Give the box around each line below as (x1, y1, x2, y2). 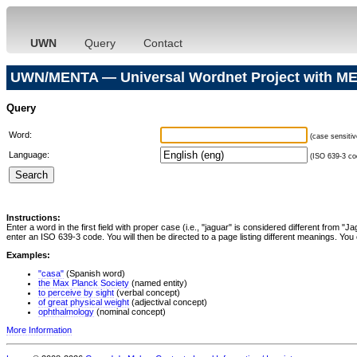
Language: (9, 149, 49, 159)
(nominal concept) (94, 306, 166, 316)
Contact (143, 37, 182, 49)
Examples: (6, 249, 50, 260)
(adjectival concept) (129, 296, 207, 307)
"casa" (38, 268, 64, 278)
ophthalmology (38, 306, 94, 316)
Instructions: (6, 212, 61, 222)
